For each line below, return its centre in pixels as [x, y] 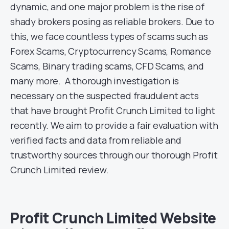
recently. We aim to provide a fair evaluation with [114, 125]
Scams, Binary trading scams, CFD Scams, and [107, 66]
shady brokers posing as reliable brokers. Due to [112, 21]
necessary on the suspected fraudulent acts [105, 95]
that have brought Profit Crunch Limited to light [113, 110]
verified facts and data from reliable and [96, 140]
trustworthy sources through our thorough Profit [114, 155]
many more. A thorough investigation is [95, 81]
